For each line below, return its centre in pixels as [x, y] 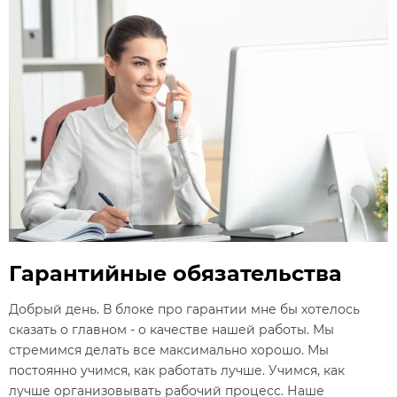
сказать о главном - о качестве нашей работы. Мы [171, 330]
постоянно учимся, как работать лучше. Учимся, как [177, 371]
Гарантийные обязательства [175, 273]
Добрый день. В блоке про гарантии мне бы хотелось [184, 310]
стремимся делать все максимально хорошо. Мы [169, 350]
